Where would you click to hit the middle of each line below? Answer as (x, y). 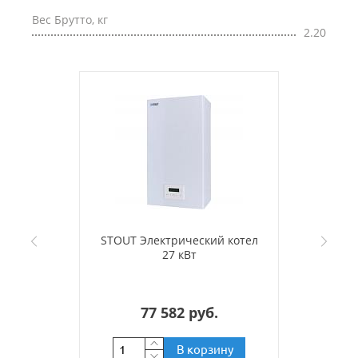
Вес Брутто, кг (70, 20)
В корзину (205, 349)
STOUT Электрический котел (179, 241)
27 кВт (179, 255)
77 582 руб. (179, 312)
